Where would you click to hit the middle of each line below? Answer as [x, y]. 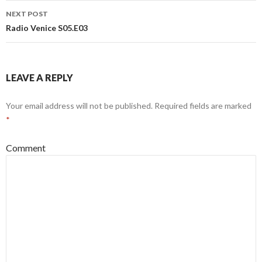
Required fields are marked [202, 106]
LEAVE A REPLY [39, 77]
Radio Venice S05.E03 [47, 28]
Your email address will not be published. [79, 106]
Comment [26, 148]
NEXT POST [27, 14]
